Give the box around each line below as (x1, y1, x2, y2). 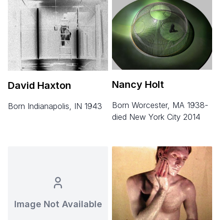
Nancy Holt (112, 78, 164, 90)
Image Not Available (14, 198, 102, 209)
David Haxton (8, 79, 71, 91)
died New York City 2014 (112, 111, 200, 122)
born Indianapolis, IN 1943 (13, 101, 102, 111)
